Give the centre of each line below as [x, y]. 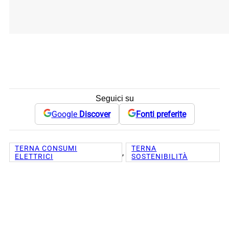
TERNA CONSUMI [46, 148]
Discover [95, 114]
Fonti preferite [161, 114]
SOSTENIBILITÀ [160, 157]
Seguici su [114, 99]
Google [65, 114]
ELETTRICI [34, 157]
